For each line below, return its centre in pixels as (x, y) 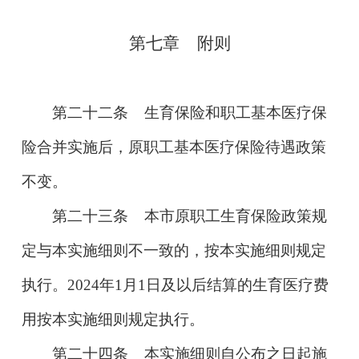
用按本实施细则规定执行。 (113, 319)
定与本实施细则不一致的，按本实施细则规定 (173, 250)
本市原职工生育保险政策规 (228, 216)
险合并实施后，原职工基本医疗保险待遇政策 (173, 147)
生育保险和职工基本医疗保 (228, 112)
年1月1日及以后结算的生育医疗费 (214, 284)
